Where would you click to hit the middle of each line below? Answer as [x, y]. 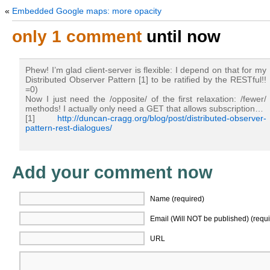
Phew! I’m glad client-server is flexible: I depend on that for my [146, 70]
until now [181, 36]
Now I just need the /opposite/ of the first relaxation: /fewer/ [146, 99]
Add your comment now [112, 172]
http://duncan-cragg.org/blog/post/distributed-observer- [162, 118]
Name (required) [177, 199]
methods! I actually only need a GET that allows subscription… [144, 108]
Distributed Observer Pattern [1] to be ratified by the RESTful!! [146, 80]
